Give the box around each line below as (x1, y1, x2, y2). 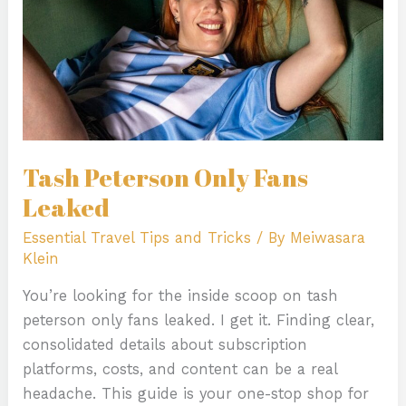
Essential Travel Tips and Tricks (23, 228, 252, 246)
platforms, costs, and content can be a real (23, 361, 338, 379)
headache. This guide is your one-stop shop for (23, 385, 370, 403)
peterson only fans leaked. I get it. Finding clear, (23, 312, 375, 330)
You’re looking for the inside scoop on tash (23, 287, 339, 305)
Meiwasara (290, 228, 366, 246)
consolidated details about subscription (23, 336, 308, 354)
